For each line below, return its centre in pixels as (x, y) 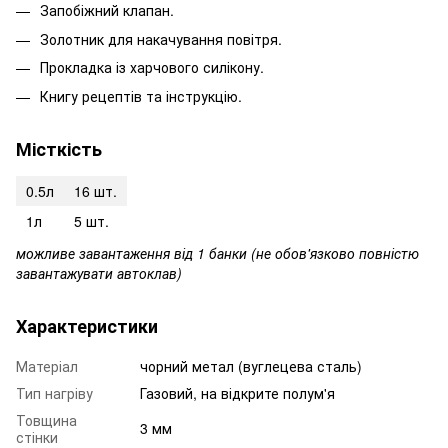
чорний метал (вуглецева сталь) (251, 365)
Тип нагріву (54, 392)
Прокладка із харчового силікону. (152, 67)
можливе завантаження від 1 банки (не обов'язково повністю (217, 252)
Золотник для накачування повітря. (161, 38)
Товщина (46, 419)
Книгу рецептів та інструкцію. (141, 95)
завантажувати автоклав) (99, 272)
